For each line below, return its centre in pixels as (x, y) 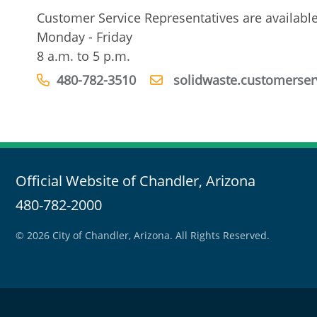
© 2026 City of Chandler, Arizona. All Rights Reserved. (143, 235)
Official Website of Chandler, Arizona (136, 181)
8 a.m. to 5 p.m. (83, 56)
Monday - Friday (85, 36)
